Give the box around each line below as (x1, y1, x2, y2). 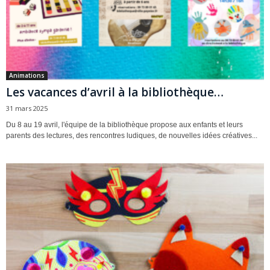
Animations (9, 71, 45, 80)
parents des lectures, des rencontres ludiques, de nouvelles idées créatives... (6, 131, 257, 140)
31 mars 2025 (6, 103, 48, 113)
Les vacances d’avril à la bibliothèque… (6, 84, 224, 100)
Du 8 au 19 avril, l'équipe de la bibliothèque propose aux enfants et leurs (6, 120, 243, 129)
